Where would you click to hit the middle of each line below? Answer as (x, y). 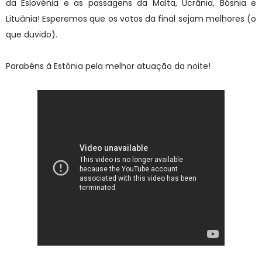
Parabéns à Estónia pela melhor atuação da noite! (109, 66)
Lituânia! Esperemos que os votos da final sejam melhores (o (131, 18)
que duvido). (33, 34)
